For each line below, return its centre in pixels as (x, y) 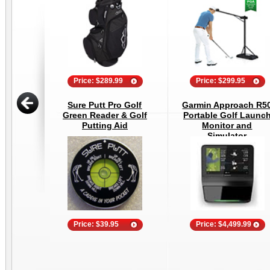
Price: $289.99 (99, 81)
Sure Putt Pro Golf (105, 105)
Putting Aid (105, 125)
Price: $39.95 (96, 224)
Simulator (227, 136)
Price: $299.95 (221, 81)
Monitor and (227, 125)
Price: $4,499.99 (224, 224)
